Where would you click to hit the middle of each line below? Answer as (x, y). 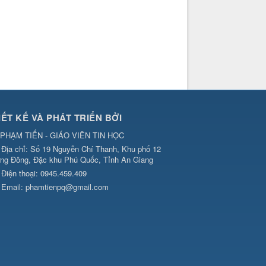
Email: (13, 187)
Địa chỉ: (16, 149)
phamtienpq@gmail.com (67, 187)
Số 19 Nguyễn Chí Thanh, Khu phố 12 (96, 149)
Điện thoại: (21, 173)
